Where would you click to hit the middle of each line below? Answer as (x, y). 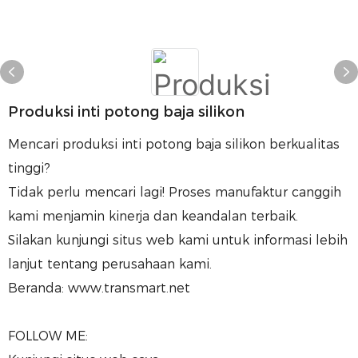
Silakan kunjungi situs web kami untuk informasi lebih (178, 240)
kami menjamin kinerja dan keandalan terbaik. (153, 216)
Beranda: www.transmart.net (99, 288)
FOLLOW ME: (48, 336)
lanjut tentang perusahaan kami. (110, 264)
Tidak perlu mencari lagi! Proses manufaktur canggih (175, 192)
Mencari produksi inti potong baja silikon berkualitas (174, 144)
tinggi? (29, 168)
